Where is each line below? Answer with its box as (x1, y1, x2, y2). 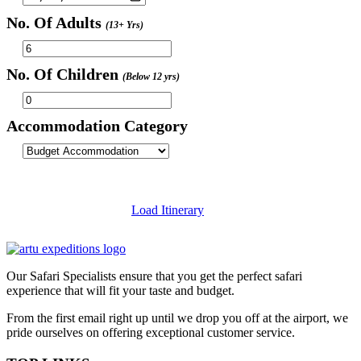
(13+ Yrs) (106, 19, 143, 31)
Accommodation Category (6, 117, 188, 135)
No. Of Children (6, 65, 122, 84)
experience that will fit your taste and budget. (6, 284, 234, 298)
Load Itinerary (131, 203, 204, 218)
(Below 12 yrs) (122, 71, 180, 83)
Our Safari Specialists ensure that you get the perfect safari (6, 269, 302, 284)
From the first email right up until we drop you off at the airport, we (6, 311, 348, 326)
